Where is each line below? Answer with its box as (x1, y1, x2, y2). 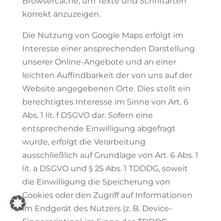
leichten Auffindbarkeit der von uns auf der (22, 71, 192, 80)
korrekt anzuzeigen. (22, 9, 101, 19)
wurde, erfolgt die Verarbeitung (22, 137, 146, 147)
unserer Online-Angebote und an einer (22, 57, 176, 67)
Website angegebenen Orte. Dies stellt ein (22, 84, 190, 93)
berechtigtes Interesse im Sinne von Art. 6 (22, 97, 188, 107)
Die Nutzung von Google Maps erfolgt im (22, 31, 184, 40)
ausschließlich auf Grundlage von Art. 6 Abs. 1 (22, 150, 198, 160)
